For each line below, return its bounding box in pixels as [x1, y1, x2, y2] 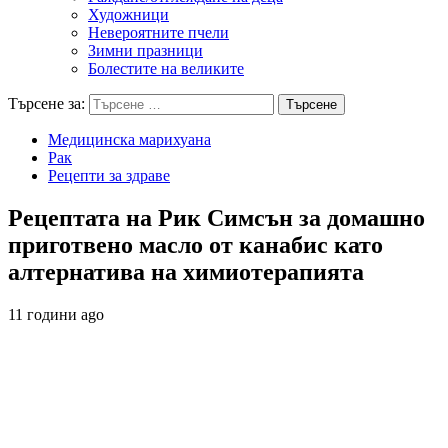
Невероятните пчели [88, 24, 229, 41]
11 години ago [8, 305, 104, 323]
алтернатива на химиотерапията [8, 258, 364, 285]
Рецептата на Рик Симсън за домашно [8, 204, 425, 231]
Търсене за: [8, 95, 85, 112]
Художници [88, 6, 169, 23]
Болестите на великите [88, 60, 244, 77]
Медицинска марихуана [48, 131, 211, 148]
